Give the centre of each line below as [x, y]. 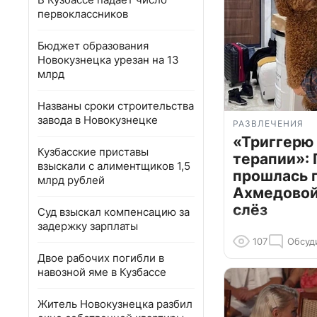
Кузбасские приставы [93, 152]
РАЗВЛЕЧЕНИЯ [268, 124]
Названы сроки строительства [116, 106]
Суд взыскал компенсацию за [114, 212]
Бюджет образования [93, 46]
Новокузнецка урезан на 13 [108, 60]
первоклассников [83, 14]
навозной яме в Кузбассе [102, 272]
